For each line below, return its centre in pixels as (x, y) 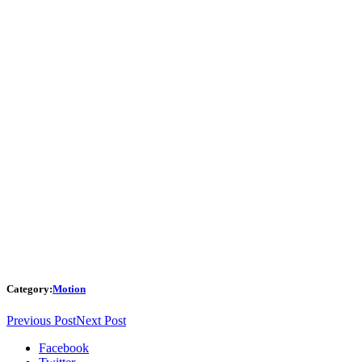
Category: (29, 288)
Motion (69, 288)
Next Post (101, 320)
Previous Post (41, 320)
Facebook (64, 347)
